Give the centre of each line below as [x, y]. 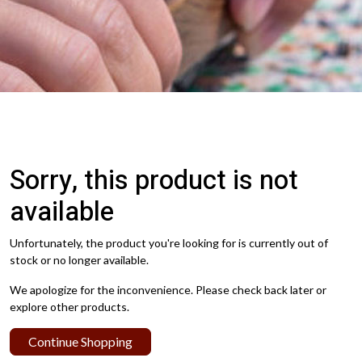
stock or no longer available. [79, 260]
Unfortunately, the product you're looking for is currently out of [169, 243]
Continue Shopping [80, 342]
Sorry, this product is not [154, 181]
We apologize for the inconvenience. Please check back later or [168, 290]
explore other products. [69, 307]
